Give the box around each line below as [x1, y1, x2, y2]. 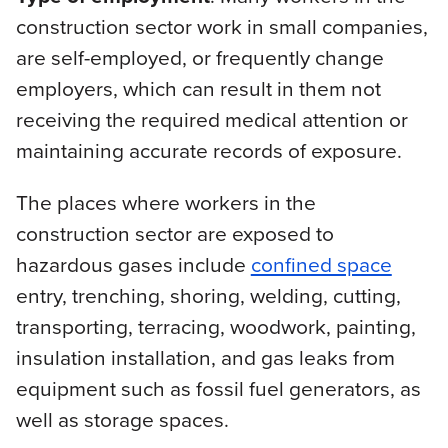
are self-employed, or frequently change [15, 41, 384, 72]
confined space [250, 248, 392, 279]
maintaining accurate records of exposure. [15, 134, 402, 165]
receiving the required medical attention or [15, 103, 408, 134]
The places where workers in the [15, 186, 316, 217]
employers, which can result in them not [15, 72, 381, 103]
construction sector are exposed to [15, 217, 334, 248]
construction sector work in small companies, [15, 10, 428, 41]
